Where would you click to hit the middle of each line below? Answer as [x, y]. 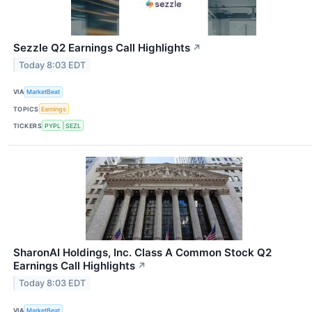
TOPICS [26, 109]
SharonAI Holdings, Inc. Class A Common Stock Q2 [142, 253]
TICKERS [28, 125]
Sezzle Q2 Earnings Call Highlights [102, 47]
